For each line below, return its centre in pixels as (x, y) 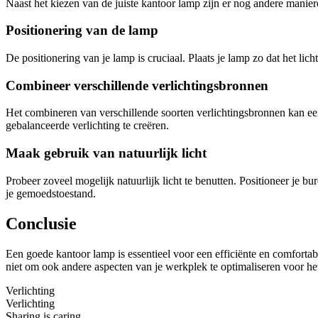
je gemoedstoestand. (51, 193)
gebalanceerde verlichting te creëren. (87, 126)
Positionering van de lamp (82, 31)
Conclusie (41, 223)
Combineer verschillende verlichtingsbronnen (137, 85)
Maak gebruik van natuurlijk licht (106, 153)
